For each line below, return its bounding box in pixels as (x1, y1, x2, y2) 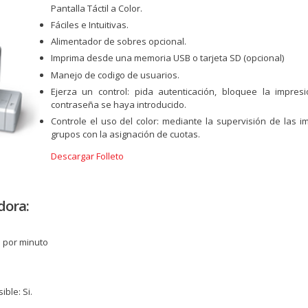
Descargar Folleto (50, 149, 124, 162)
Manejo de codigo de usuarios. (50, 68, 179, 81)
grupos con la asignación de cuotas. (50, 127, 200, 140)
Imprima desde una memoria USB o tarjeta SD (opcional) (50, 52, 284, 65)
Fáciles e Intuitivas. (50, 19, 129, 32)
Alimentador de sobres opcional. (50, 35, 186, 48)
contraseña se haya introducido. (50, 98, 186, 111)
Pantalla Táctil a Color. (50, 1, 142, 14)
